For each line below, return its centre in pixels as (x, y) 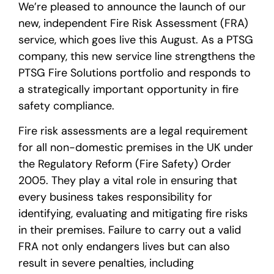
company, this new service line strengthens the (137, 56)
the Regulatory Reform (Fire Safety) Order (125, 164)
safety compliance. (66, 106)
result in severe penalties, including (106, 263)
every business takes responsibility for (115, 197)
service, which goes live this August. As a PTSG (136, 39)
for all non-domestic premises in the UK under (136, 148)
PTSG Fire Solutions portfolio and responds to (135, 72)
